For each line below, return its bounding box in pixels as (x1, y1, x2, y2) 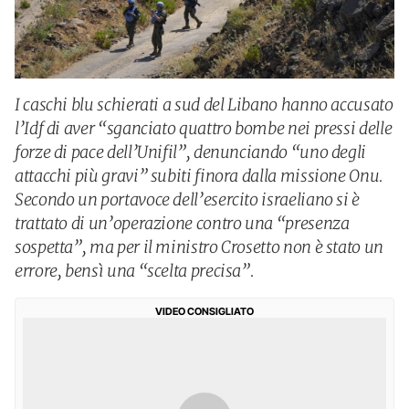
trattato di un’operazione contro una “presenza (15, 213, 350, 234)
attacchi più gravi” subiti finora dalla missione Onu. (15, 165, 383, 186)
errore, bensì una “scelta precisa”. (15, 260, 255, 281)
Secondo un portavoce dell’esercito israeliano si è (15, 189, 361, 210)
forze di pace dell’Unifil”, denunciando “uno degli (15, 142, 367, 163)
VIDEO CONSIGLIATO (155, 305, 254, 318)
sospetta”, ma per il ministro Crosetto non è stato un (15, 236, 383, 257)
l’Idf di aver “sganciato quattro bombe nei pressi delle (15, 118, 393, 139)
